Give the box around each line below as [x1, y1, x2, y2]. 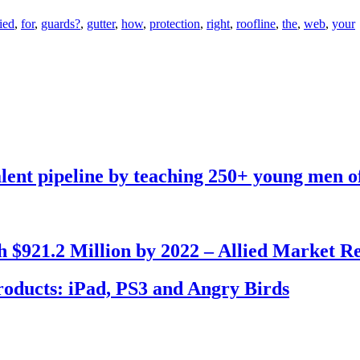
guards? [41, 17, 80, 31]
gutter [87, 17, 115, 31]
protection [149, 17, 200, 31]
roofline [236, 17, 276, 31]
